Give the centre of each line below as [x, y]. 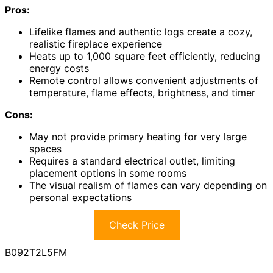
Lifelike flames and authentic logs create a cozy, [141, 31]
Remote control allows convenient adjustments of [144, 80]
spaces [45, 148]
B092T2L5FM [36, 252]
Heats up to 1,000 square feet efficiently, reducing [145, 56]
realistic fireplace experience [96, 44]
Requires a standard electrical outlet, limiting [132, 161]
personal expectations [80, 197]
